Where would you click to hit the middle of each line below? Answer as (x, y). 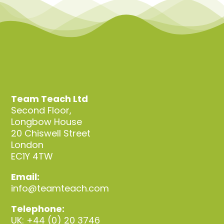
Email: (25, 176)
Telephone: (38, 208)
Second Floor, (41, 110)
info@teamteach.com (60, 188)
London (27, 144)
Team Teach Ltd (50, 98)
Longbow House (47, 121)
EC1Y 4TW (32, 156)
